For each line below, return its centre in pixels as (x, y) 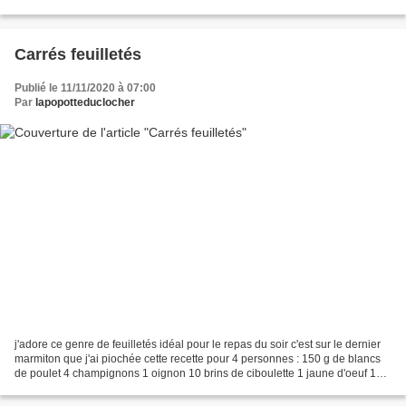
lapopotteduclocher (85, 102)
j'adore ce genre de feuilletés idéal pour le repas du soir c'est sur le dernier (198, 345)
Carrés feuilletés (78, 54)
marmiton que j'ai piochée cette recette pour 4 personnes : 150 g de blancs (198, 359)
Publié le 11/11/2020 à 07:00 (85, 87)
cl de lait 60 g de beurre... (77, 388)
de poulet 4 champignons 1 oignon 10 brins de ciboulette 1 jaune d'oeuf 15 (198, 374)
